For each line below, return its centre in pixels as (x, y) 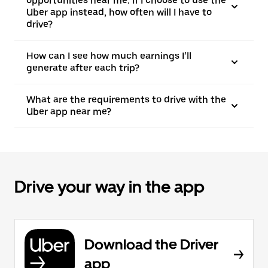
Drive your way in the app (109, 187)
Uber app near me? (69, 112)
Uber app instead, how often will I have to (119, 12)
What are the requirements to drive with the (126, 100)
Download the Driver (151, 244)
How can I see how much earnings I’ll (109, 56)
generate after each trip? (83, 68)
